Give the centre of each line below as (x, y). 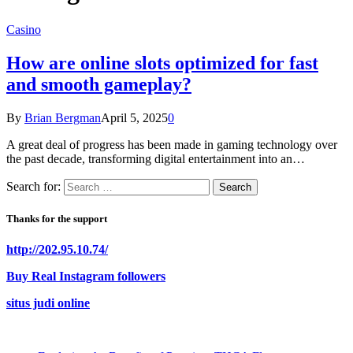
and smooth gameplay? (99, 84)
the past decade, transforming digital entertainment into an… (156, 158)
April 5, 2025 (134, 117)
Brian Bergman (63, 117)
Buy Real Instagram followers (86, 277)
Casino (24, 29)
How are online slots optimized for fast (162, 63)
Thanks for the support (57, 218)
